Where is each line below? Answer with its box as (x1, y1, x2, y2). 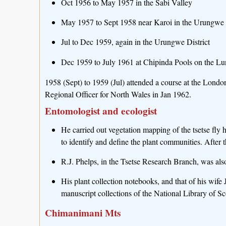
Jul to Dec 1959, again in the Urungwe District (61, 36, 210, 47)
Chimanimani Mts (45, 206, 121, 220)
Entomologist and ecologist (45, 103, 157, 118)
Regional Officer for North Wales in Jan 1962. (45, 88, 191, 99)
